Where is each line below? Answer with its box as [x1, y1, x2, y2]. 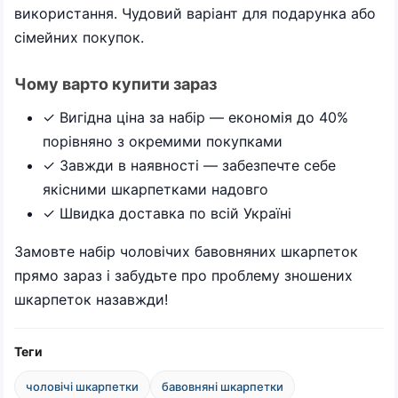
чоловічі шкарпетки [26, 379, 139, 394]
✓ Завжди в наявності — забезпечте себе [43, 156, 336, 174]
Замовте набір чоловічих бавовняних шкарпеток [14, 243, 358, 260]
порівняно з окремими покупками [43, 132, 283, 150]
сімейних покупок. [14, 28, 144, 46]
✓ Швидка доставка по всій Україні [43, 204, 291, 222]
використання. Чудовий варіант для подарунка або [14, 4, 376, 22]
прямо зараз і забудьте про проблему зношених [14, 267, 353, 284]
